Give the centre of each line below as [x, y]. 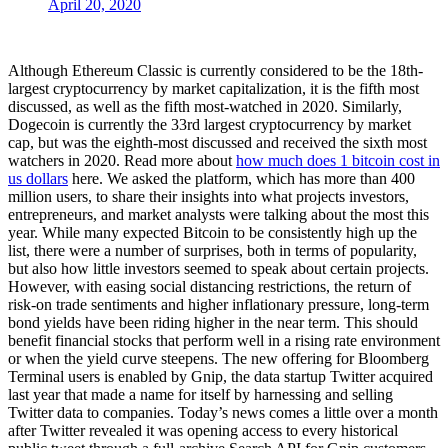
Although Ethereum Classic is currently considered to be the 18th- [215, 70]
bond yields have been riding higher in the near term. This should [213, 322]
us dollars [38, 178]
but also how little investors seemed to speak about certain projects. [218, 268]
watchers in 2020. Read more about [122, 160]
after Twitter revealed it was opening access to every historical [203, 430]
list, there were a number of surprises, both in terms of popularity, [212, 250]
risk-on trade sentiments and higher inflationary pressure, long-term [218, 304]
